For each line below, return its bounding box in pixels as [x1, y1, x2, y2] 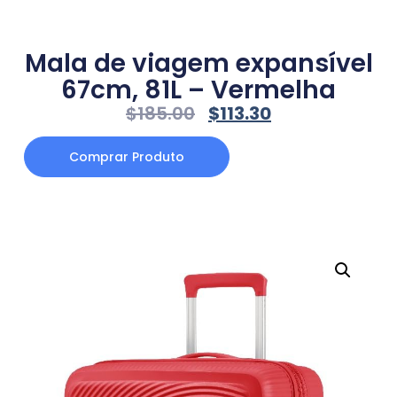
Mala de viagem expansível [24, 46, 373, 82]
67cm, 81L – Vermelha [61, 73, 336, 108]
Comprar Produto [68, 147, 184, 166]
